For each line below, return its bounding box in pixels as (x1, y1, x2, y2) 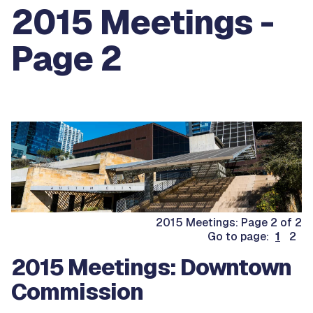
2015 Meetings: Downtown (11, 253, 291, 282)
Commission (11, 277, 143, 306)
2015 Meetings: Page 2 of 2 (156, 215, 302, 230)
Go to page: (208, 229, 272, 244)
